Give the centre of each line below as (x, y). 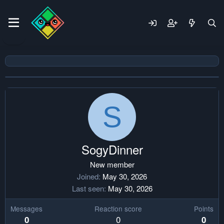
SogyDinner (112, 149)
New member (112, 164)
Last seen (88, 188)
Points (204, 208)
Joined (88, 176)
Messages (26, 208)
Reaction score (118, 208)
